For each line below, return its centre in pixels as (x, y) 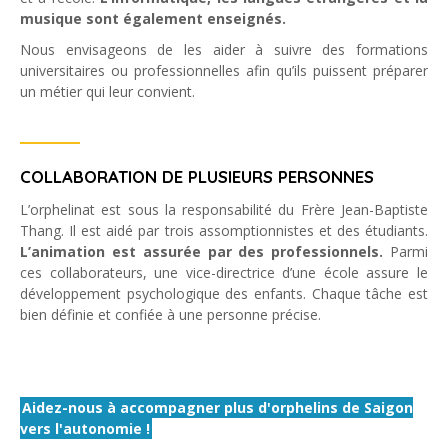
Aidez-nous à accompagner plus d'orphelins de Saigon (217, 407)
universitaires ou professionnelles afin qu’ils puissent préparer (224, 70)
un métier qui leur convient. (107, 91)
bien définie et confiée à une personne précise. (170, 314)
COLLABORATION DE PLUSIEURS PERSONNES (197, 176)
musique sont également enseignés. (153, 18)
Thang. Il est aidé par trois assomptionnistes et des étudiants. (224, 230)
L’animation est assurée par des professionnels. (202, 251)
